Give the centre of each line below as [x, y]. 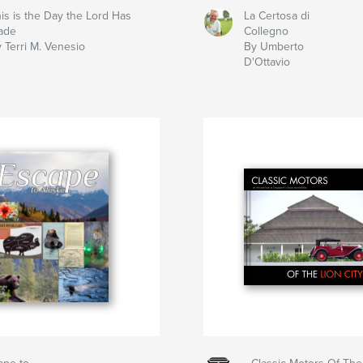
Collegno [266, 32]
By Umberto [273, 47]
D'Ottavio [267, 62]
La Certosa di [276, 16]
